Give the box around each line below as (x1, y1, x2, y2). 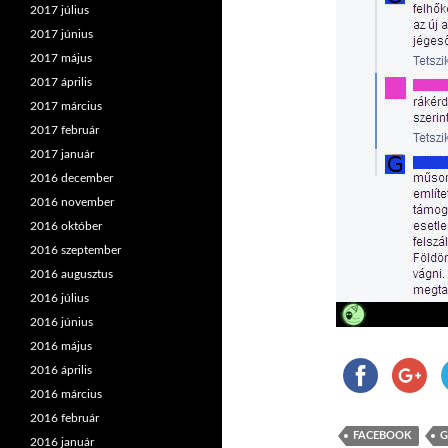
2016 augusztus (30, 268, 113, 280)
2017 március (30, 100, 102, 112)
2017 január (30, 148, 94, 160)
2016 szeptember (30, 244, 121, 256)
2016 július (30, 292, 89, 304)
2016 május (30, 340, 92, 352)
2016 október (30, 220, 102, 232)
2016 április (30, 364, 92, 376)
